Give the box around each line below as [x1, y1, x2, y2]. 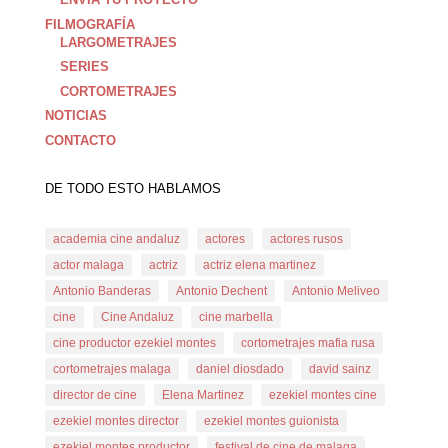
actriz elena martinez [202, 257, 316, 272]
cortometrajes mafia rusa [240, 335, 375, 350]
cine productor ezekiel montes [52, 335, 216, 350]
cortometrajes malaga [52, 361, 171, 376]
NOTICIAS [44, 108, 107, 124]
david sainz [308, 361, 371, 376]
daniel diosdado [195, 361, 284, 376]
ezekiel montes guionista [203, 413, 339, 428]
